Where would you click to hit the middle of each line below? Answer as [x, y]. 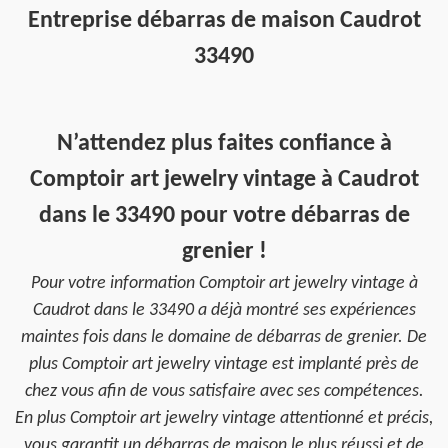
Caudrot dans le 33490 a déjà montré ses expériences [224, 310]
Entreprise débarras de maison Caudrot [224, 21]
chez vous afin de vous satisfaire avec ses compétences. [224, 391]
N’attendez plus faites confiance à [224, 144]
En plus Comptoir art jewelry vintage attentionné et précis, [224, 418]
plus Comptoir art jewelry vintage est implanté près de [224, 364]
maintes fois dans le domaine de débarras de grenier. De [224, 337]
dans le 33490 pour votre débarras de [224, 216]
